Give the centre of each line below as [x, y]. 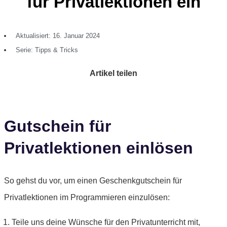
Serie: [24, 50]
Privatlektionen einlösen [99, 148]
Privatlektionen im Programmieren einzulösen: [87, 198]
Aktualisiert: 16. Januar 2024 [58, 36]
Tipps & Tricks [56, 50]
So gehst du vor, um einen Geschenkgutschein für [93, 181]
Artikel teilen [113, 73]
